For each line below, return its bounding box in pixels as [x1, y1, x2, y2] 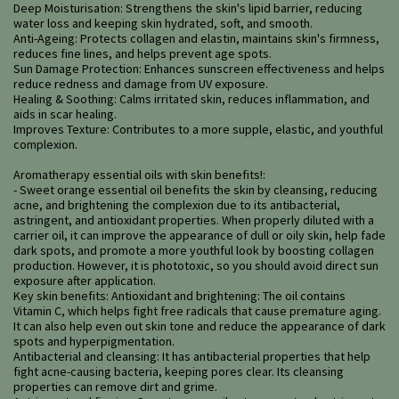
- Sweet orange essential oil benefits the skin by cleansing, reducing [13, 182, 378, 199]
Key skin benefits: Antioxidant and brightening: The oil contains [13, 288, 346, 305]
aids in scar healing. [13, 106, 117, 123]
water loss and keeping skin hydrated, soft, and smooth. [13, 15, 313, 32]
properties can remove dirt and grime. [13, 379, 217, 395]
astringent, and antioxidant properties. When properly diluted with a [13, 212, 374, 229]
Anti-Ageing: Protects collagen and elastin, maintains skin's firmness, [13, 30, 379, 47]
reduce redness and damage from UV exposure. [13, 76, 268, 93]
